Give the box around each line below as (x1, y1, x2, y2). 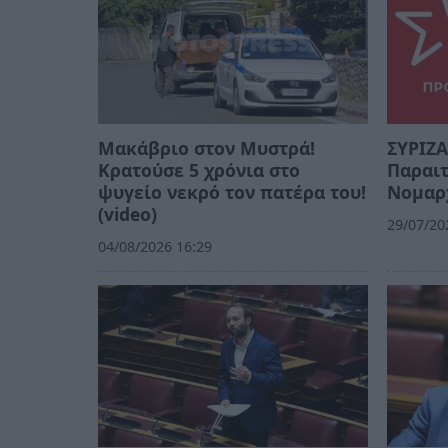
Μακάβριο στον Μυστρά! (98, 136, 315, 161)
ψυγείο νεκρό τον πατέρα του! (98, 180, 366, 205)
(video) (98, 202, 157, 227)
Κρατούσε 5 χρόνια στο (98, 158, 300, 183)
